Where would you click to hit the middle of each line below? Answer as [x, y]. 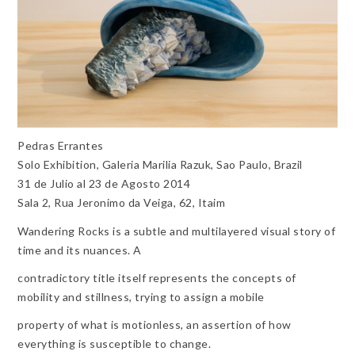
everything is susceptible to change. [115, 343]
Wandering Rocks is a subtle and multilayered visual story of [177, 231]
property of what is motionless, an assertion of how [155, 324]
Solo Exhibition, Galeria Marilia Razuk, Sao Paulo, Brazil [160, 165]
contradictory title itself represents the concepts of [157, 277]
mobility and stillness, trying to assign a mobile [141, 296]
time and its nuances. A [80, 250]
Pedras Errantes [61, 146]
